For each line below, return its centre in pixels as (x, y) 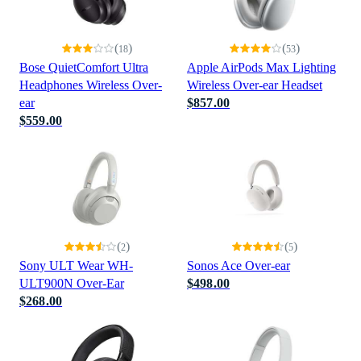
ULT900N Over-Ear (72, 283)
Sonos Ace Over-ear (239, 266)
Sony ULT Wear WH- (76, 266)
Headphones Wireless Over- (91, 85)
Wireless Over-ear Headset (255, 85)
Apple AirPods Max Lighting (261, 67)
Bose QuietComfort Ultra (84, 67)
